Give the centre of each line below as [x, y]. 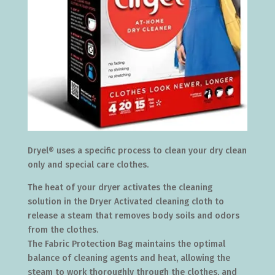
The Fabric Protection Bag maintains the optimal [126, 244]
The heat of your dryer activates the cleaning [120, 187]
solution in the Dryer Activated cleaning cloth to [126, 201]
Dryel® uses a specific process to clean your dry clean [137, 150]
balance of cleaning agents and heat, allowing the [129, 258]
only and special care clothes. [88, 165]
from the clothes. [63, 230]
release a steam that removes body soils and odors [133, 215]
